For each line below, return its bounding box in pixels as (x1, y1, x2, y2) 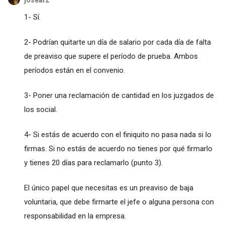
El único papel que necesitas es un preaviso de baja (24, 183, 193, 193)
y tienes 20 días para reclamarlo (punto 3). (24, 158, 163, 168)
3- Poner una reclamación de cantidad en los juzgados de (24, 91, 214, 100)
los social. (24, 105, 57, 115)
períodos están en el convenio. (24, 66, 125, 75)
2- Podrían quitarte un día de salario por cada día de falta (24, 38, 211, 47)
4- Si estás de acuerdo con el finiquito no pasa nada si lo (24, 130, 211, 140)
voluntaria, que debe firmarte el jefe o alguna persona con (24, 197, 214, 207)
